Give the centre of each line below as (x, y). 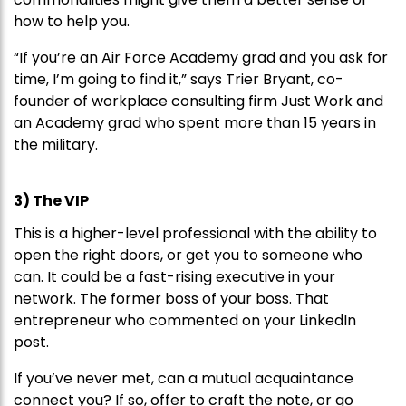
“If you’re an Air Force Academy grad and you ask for (201, 58)
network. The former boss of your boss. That (171, 299)
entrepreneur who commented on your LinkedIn (185, 321)
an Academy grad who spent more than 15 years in (195, 123)
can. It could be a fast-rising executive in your (174, 277)
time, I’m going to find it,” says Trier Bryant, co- (179, 80)
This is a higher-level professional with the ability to (195, 234)
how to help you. (72, 22)
